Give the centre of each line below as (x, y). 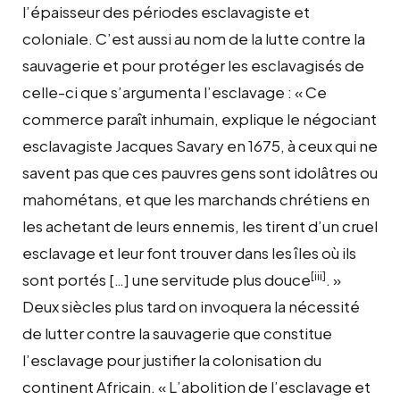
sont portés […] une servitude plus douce (167, 279)
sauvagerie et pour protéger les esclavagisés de (193, 65)
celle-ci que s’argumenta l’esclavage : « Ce (175, 92)
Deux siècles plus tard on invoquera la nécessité (191, 306)
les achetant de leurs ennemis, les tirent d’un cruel (200, 225)
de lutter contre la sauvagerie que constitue (177, 333)
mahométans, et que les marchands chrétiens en (196, 199)
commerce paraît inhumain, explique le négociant (200, 118)
